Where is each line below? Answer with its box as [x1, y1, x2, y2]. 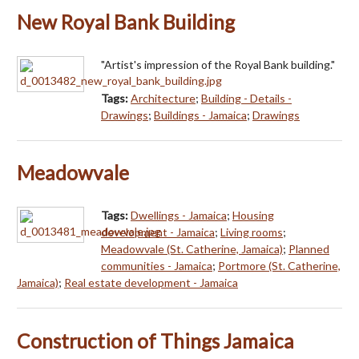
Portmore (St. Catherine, [218, 259, 341, 273]
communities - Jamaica [101, 259, 212, 273]
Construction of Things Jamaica [17, 329, 294, 353]
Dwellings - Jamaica [131, 208, 227, 223]
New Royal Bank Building [17, 10, 235, 34]
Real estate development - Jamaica [64, 276, 238, 290]
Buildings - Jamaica [154, 107, 247, 122]
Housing [232, 208, 274, 223]
